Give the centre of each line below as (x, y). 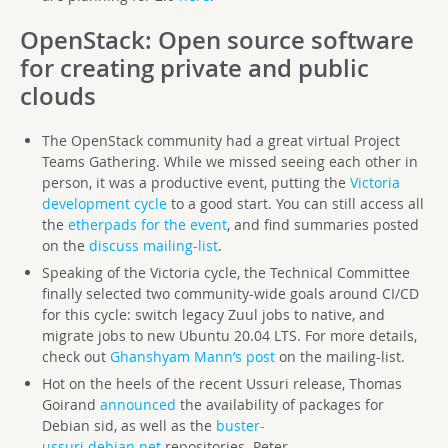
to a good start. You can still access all (295, 203)
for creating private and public (194, 67)
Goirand (70, 404)
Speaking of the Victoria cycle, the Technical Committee (225, 272)
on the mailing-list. (341, 356)
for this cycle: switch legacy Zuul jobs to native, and (213, 314)
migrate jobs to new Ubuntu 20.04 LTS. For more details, (229, 335)
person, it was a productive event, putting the (195, 182)
